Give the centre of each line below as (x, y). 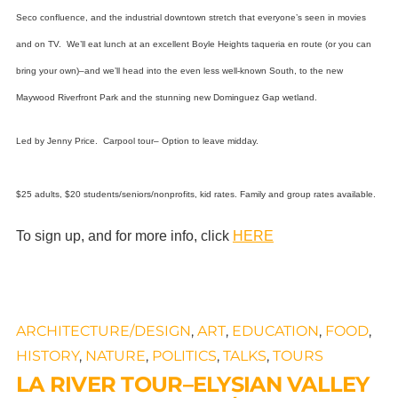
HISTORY (47, 356)
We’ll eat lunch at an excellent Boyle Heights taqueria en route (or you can (219, 44)
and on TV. (41, 44)
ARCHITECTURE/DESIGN (103, 331)
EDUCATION (275, 331)
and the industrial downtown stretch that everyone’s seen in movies (228, 17)
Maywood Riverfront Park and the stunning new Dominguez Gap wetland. (166, 97)
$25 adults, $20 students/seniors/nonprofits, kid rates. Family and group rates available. (198, 194)
